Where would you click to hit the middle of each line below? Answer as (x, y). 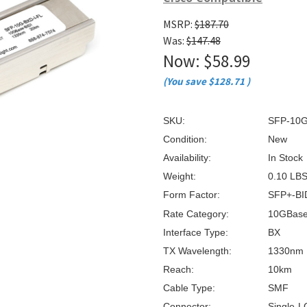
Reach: (179, 269)
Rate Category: (196, 213)
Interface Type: (196, 232)
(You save (185, 81)
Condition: (185, 139)
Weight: (180, 176)
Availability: (187, 158)
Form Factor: (192, 195)
